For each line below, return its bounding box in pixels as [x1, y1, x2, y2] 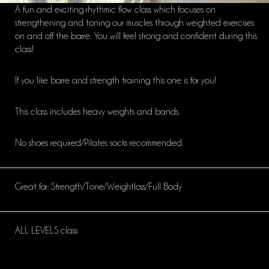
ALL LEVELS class [15, 226, 77, 236]
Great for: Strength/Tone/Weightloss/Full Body [15, 182, 182, 192]
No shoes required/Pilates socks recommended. [15, 138, 183, 148]
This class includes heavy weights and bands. [15, 107, 180, 117]
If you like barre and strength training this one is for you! [15, 76, 216, 86]
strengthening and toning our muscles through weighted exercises [15, 18, 254, 28]
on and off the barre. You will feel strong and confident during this [15, 31, 257, 41]
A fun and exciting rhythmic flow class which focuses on [15, 5, 216, 15]
